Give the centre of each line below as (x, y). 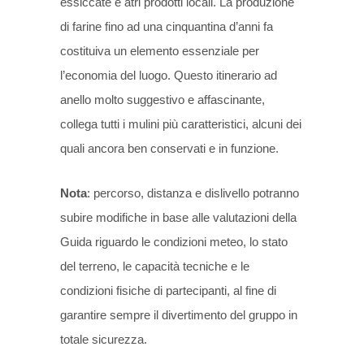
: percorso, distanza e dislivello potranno (193, 193)
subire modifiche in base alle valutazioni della (178, 217)
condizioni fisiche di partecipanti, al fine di (168, 290)
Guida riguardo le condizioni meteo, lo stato (174, 242)
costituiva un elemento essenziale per (160, 51)
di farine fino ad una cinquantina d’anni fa (167, 26)
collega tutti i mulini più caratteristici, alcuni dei (181, 124)
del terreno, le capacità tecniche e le (155, 266)
